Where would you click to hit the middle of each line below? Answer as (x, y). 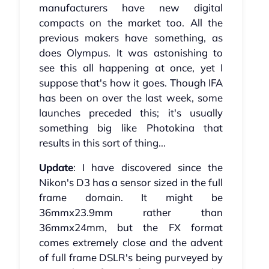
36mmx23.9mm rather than (131, 213)
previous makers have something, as (131, 38)
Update (56, 168)
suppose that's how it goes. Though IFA (131, 83)
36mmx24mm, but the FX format (131, 228)
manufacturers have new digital (131, 8)
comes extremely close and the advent (131, 243)
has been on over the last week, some (131, 98)
